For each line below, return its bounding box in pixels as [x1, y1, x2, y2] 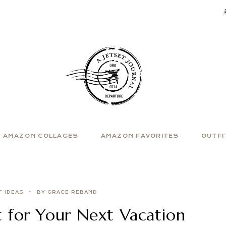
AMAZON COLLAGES [3, 132, 79, 139]
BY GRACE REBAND [36, 189, 97, 195]
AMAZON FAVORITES [100, 132, 179, 139]
